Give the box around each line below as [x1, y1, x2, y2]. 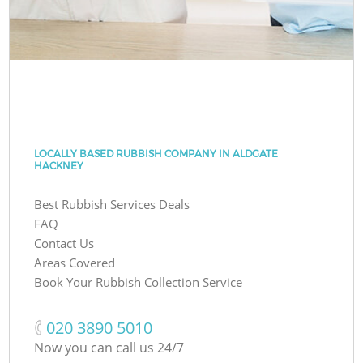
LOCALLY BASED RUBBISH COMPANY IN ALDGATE [34, 147, 279, 160]
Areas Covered [34, 254, 116, 271]
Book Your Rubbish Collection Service [34, 273, 243, 290]
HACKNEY [34, 159, 84, 172]
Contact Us [34, 234, 95, 251]
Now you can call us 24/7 [34, 338, 185, 357]
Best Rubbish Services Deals [34, 195, 190, 212]
